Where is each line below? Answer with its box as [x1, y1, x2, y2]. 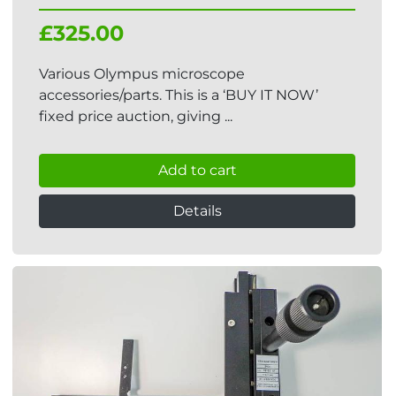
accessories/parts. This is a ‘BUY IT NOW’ [39, 87, 318, 103]
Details [172, 202, 222, 219]
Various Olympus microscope [39, 65, 245, 82]
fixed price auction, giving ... [39, 108, 232, 125]
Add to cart [157, 162, 237, 179]
